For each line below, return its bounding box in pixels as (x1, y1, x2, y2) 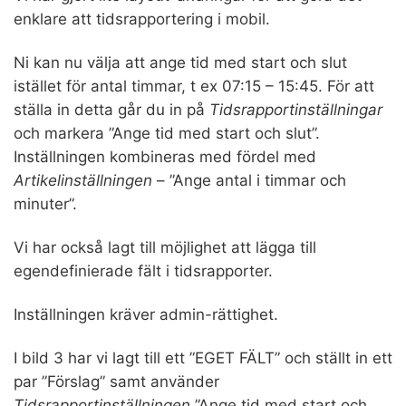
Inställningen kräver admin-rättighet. (14, 304, 278, 324)
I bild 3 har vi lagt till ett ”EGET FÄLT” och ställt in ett (14, 348, 392, 367)
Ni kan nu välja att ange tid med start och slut (14, 53, 347, 72)
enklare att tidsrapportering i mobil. (14, 9, 270, 28)
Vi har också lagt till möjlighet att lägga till (14, 237, 316, 256)
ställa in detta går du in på (14, 100, 209, 119)
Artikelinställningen (14, 170, 152, 189)
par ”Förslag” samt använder (14, 372, 219, 391)
